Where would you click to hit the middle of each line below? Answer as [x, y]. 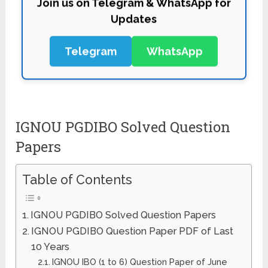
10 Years [51, 246]
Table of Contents [77, 179]
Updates [134, 15]
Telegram [91, 47]
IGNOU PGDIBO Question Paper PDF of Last [133, 231]
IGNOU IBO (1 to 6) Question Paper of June [139, 261]
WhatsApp [175, 47]
